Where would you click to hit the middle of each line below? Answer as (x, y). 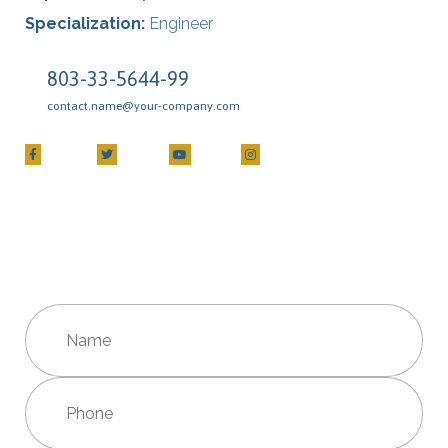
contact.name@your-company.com (143, 106)
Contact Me (216, 261)
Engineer (181, 23)
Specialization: (85, 23)
